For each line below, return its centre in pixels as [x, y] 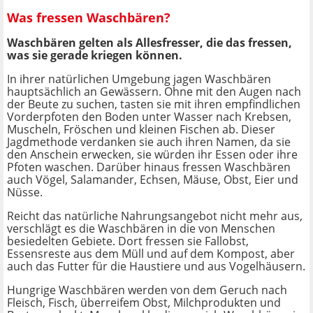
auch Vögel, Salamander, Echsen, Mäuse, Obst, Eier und [153, 180]
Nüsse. [25, 192]
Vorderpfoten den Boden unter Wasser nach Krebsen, [149, 117]
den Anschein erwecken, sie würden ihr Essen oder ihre [152, 155]
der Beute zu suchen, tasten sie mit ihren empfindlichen [154, 104]
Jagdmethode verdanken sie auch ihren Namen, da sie [149, 142]
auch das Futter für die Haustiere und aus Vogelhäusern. [156, 267]
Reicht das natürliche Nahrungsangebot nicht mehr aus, [155, 216]
